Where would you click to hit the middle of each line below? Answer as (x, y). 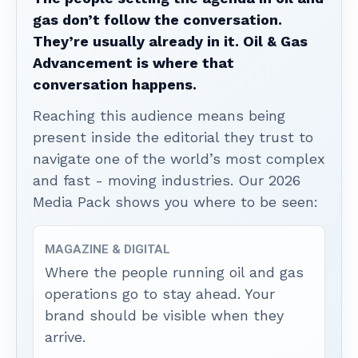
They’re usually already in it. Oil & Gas (170, 41)
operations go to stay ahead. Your (160, 293)
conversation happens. (115, 84)
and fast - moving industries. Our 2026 (167, 180)
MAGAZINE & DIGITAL (107, 249)
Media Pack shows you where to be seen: (175, 201)
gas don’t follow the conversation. (157, 19)
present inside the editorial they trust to (173, 137)
